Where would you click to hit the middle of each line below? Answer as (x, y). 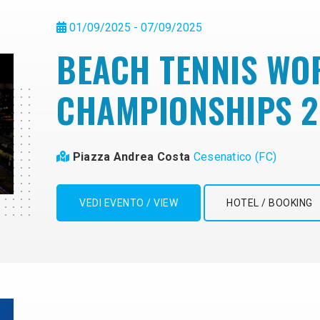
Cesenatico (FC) (235, 156)
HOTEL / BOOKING (270, 202)
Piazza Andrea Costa (133, 156)
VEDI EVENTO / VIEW (129, 202)
